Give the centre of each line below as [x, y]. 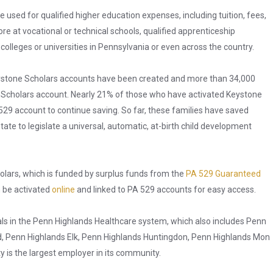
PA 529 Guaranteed [223, 174]
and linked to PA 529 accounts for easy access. [165, 190]
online [63, 190]
